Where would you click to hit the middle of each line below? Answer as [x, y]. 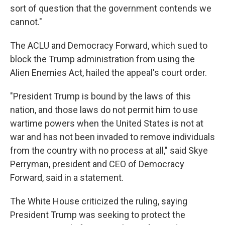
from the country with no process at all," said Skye [109, 150]
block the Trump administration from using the [102, 59]
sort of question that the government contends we [111, 8]
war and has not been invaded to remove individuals [113, 137]
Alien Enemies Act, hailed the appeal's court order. [108, 73]
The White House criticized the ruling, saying [99, 201]
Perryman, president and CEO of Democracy [97, 164]
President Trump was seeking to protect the [98, 215]
